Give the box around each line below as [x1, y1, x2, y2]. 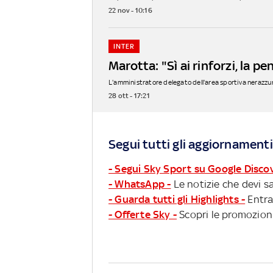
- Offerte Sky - [108, 208, 177, 221]
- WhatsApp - [108, 177, 171, 190]
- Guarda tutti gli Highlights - [108, 193, 246, 205]
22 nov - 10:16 [108, 5, 152, 15]
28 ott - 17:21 [108, 91, 150, 100]
